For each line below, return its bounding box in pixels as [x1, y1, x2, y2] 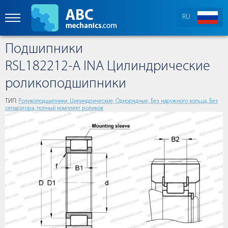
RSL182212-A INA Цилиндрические [5, 60, 210, 74]
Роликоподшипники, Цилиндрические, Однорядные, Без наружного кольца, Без [18, 98, 218, 104]
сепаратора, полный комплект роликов [5, 105, 103, 111]
